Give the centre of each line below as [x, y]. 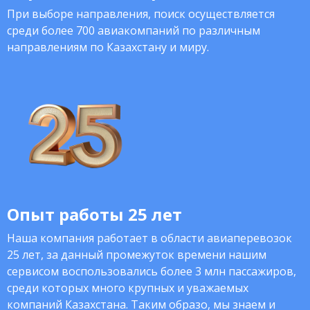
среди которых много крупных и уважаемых [128, 288]
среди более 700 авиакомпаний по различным [134, 30]
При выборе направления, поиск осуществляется [141, 14]
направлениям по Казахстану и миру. [108, 47]
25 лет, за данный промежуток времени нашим [137, 255]
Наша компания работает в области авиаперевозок [149, 238]
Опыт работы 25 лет [94, 214]
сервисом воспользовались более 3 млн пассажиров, [152, 271]
